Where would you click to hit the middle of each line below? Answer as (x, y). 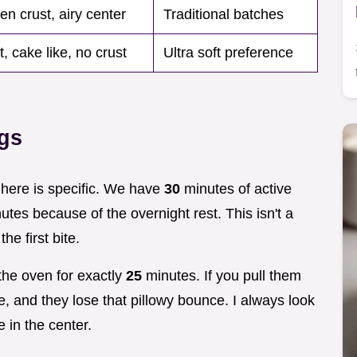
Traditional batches (224, 15)
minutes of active (236, 189)
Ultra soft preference (228, 53)
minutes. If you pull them (222, 276)
